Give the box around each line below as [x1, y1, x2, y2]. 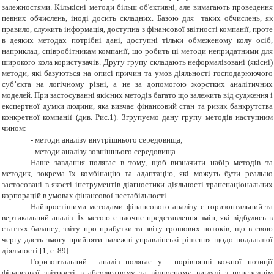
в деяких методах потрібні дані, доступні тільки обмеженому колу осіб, [2, 35, 273, 45]
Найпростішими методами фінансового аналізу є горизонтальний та [31, 202, 273, 212]
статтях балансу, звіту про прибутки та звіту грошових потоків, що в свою [2, 224, 273, 234]
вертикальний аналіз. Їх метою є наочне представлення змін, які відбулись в [2, 213, 273, 223]
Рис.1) [95, 113, 117, 122]
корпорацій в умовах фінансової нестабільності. [2, 191, 168, 201]
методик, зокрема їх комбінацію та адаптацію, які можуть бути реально [2, 169, 273, 179]
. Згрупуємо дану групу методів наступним [116, 113, 273, 122]
